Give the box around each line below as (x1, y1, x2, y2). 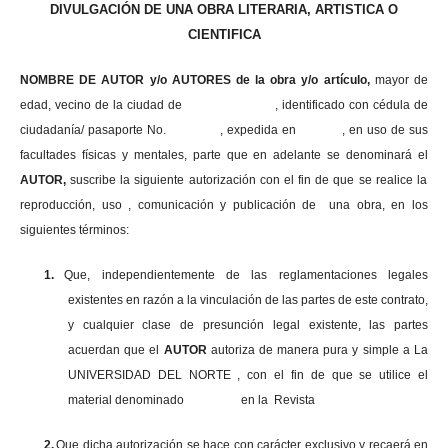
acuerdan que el (67, 342, 164, 357)
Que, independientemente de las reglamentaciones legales (64, 267, 429, 282)
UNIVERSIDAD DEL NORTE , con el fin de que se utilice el (67, 367, 429, 382)
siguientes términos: (19, 222, 129, 237)
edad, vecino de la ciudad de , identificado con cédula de (19, 97, 429, 112)
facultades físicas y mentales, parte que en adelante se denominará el (19, 147, 429, 162)
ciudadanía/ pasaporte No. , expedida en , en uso (19, 122, 387, 137)
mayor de (374, 72, 429, 87)
